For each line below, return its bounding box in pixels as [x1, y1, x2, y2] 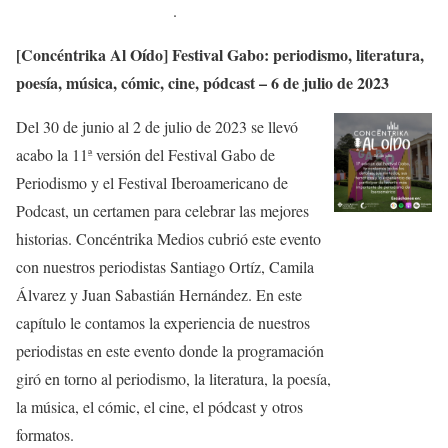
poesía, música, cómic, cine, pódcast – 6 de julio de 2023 [16, 71, 389, 95]
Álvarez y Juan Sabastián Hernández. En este [16, 284, 302, 306]
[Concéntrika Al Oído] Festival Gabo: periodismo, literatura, [16, 43, 424, 67]
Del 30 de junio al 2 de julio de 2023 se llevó [16, 116, 298, 138]
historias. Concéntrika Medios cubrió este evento [16, 228, 321, 250]
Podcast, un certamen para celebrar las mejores [16, 200, 309, 222]
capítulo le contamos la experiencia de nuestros [16, 312, 310, 334]
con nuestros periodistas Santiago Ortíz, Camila [16, 256, 314, 278]
